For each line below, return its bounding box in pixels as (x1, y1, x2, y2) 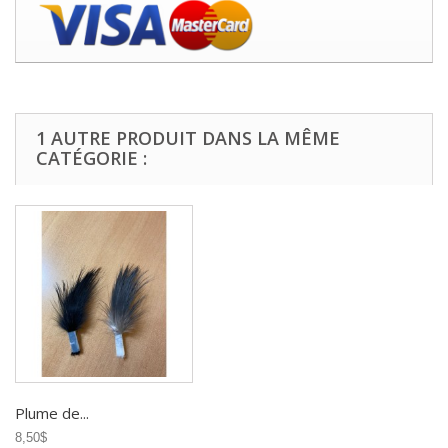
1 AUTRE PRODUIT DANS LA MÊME (36, 126, 340, 151)
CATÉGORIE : (36, 146, 147, 171)
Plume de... (15, 403, 89, 424)
